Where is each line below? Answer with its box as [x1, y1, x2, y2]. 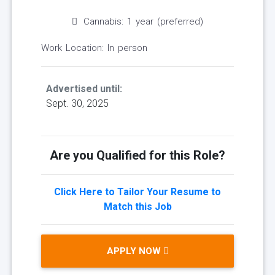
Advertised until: [46, 83, 122, 95]
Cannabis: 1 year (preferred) [83, 16, 203, 28]
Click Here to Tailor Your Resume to [54, 186, 221, 198]
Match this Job [103, 201, 172, 213]
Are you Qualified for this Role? [50, 148, 225, 163]
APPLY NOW [106, 246, 163, 257]
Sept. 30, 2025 [46, 98, 109, 110]
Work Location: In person [41, 42, 147, 54]
